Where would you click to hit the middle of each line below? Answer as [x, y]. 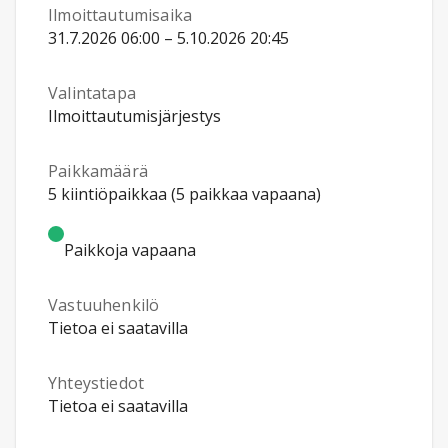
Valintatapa [92, 93]
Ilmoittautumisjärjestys [134, 116]
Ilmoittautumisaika [120, 15]
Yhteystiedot [96, 383]
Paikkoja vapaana [130, 250]
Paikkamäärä [98, 171]
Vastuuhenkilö [104, 305]
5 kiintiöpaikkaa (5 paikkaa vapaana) [184, 194]
